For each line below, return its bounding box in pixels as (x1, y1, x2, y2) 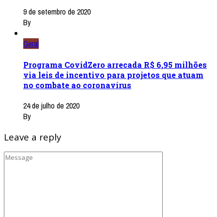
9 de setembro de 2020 (23, 6, 91, 17)
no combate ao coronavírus (23, 79, 131, 90)
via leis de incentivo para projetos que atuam (23, 69, 203, 80)
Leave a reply (4, 130, 61, 143)
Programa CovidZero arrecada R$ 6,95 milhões (23, 59, 207, 70)
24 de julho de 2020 (23, 100, 79, 111)
